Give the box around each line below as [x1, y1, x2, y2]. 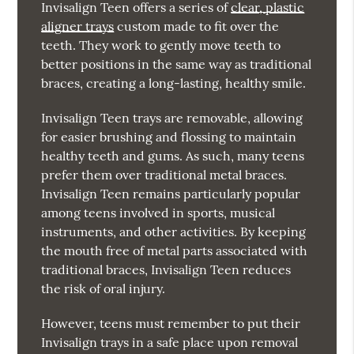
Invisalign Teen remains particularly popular [41, 185, 301, 201]
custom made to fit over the [114, 17, 280, 34]
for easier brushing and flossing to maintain [41, 128, 297, 145]
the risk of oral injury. [41, 280, 166, 296]
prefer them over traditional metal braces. [41, 166, 288, 183]
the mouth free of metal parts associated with [41, 242, 308, 258]
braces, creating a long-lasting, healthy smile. [41, 74, 307, 91]
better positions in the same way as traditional [41, 55, 312, 72]
